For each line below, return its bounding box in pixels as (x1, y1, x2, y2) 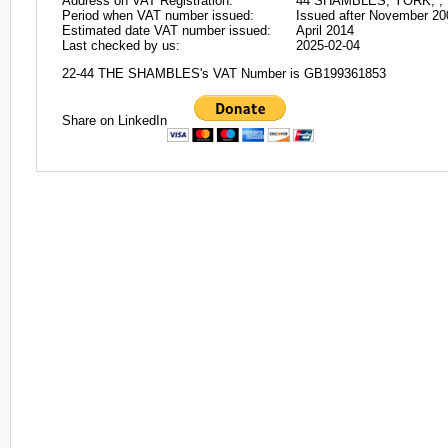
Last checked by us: (62, 38, 180, 53)
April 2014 (296, 23, 354, 38)
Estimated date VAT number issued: (62, 23, 271, 38)
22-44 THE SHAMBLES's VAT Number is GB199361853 (62, 66, 386, 82)
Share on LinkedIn (62, 112, 167, 128)
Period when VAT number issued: (62, 8, 254, 23)
